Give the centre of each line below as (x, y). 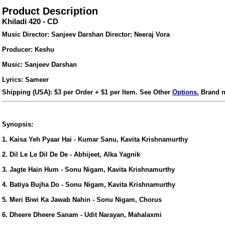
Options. (186, 92)
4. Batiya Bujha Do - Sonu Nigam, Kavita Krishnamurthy (89, 184)
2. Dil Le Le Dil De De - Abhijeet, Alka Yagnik (71, 154)
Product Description (50, 11)
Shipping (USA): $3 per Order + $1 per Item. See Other (87, 92)
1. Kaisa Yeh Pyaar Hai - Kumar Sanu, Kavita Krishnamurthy (95, 139)
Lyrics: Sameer (25, 80)
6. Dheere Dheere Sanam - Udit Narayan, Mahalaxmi (82, 214)
